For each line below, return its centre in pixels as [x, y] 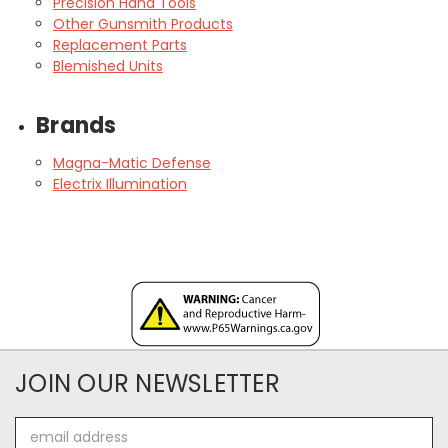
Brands [76, 125]
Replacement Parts [119, 44]
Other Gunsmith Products [142, 23]
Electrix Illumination [119, 183]
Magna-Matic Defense [131, 162]
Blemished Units [107, 65]
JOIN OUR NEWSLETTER [147, 383]
